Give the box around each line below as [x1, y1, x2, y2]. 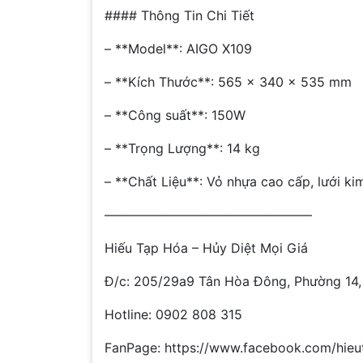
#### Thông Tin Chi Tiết [105, 7, 254, 24]
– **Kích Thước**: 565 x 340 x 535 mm [105, 74, 352, 91]
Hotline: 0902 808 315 [105, 306, 242, 323]
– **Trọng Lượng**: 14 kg [105, 140, 260, 157]
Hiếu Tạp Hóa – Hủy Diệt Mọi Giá [105, 240, 308, 257]
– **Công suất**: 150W [105, 107, 246, 124]
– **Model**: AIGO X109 [105, 41, 252, 58]
